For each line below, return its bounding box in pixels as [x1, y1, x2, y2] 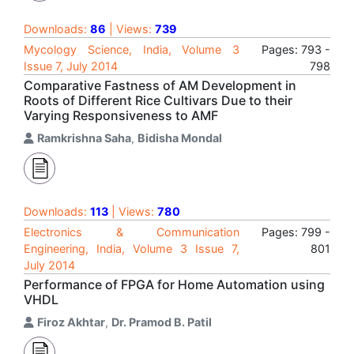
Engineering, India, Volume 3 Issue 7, [24, 242, 239, 255]
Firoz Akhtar [37, 315, 105, 329]
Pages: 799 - [262, 225, 330, 239]
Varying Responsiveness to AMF [24, 107, 218, 123]
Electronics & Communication [24, 225, 239, 239]
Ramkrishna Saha [37, 131, 131, 145]
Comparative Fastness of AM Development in [24, 77, 296, 93]
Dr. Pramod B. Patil [111, 315, 212, 329]
